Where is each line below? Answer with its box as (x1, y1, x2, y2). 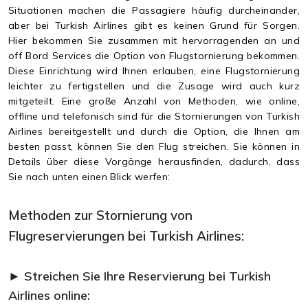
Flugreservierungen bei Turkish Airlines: (8, 227, 244, 244)
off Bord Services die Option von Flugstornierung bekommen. (8, 49, 300, 62)
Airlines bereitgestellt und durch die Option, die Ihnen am (8, 124, 300, 137)
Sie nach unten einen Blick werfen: (8, 170, 170, 183)
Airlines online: (8, 287, 90, 303)
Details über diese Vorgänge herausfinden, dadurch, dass (8, 155, 300, 168)
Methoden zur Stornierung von (8, 206, 192, 223)
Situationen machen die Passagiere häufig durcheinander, (8, 3, 300, 16)
